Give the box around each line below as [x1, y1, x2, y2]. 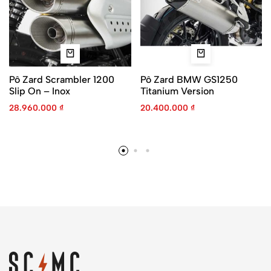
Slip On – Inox [9, 85, 70, 97]
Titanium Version [140, 85, 214, 97]
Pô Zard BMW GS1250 [140, 73, 238, 85]
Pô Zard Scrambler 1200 [9, 73, 114, 85]
